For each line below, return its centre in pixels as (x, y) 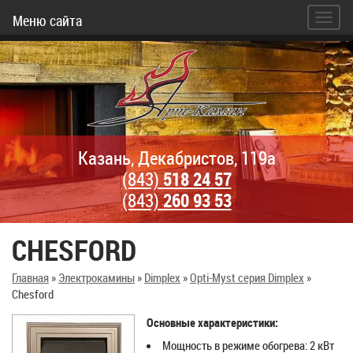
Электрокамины (97, 277)
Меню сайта (47, 20)
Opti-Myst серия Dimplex (247, 277)
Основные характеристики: (212, 322)
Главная (30, 277)
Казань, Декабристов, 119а (176, 158)
